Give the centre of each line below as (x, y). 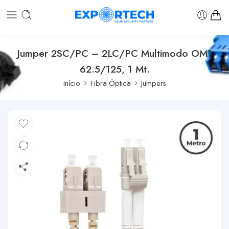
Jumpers (153, 83)
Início (72, 83)
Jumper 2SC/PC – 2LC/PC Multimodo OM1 (114, 53)
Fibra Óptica (110, 83)
